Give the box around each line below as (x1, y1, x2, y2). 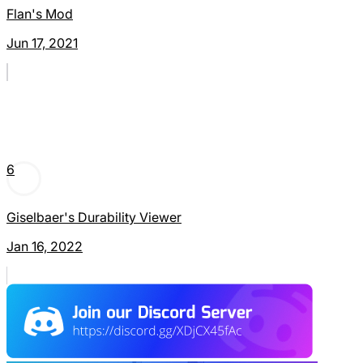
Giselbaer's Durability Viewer (6, 209, 181, 226)
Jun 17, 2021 (6, 35, 78, 52)
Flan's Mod (6, 6, 73, 23)
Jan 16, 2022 (6, 238, 83, 255)
